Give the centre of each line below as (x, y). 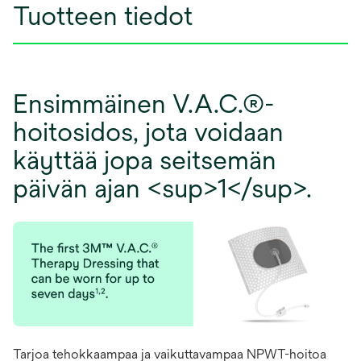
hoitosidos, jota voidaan (148, 132)
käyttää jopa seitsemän (145, 160)
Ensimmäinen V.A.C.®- (144, 104)
